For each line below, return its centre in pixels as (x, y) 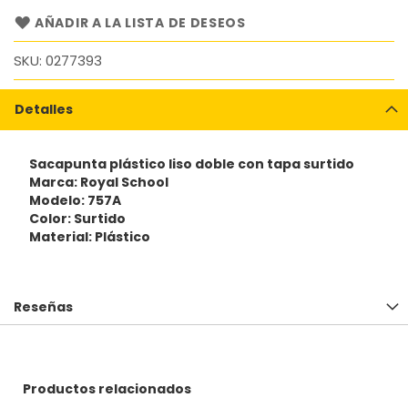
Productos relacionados (107, 389)
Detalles (44, 109)
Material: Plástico (89, 236)
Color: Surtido (77, 218)
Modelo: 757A (75, 200)
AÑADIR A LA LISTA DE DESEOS (140, 23)
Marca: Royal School (98, 182)
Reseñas (43, 307)
